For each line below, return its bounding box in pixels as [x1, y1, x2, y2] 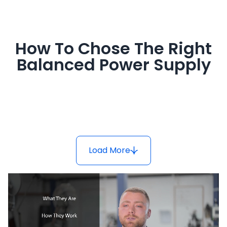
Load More [89, 144, 130, 157]
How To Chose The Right [15, 37, 212, 60]
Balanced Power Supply [16, 53, 211, 77]
